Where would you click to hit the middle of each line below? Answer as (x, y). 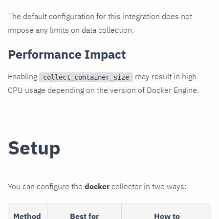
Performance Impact (67, 54)
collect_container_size (86, 77)
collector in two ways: (148, 186)
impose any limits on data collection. (71, 30)
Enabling (23, 76)
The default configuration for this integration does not (100, 16)
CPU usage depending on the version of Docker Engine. (103, 90)
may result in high (165, 76)
